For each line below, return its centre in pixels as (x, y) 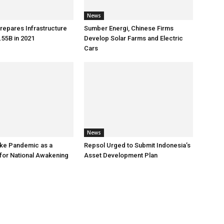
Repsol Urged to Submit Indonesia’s (137, 145)
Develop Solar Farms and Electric (133, 38)
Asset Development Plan (121, 155)
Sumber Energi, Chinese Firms (129, 28)
